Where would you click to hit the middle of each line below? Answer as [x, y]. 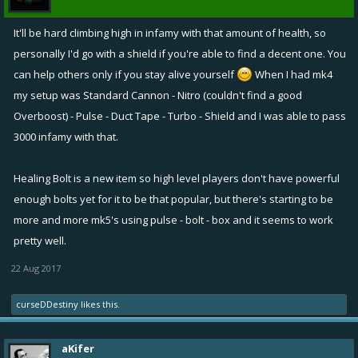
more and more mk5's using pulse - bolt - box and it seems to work [173, 219]
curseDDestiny [47, 304]
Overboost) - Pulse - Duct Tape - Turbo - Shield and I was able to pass [180, 115]
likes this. [99, 304]
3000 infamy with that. [66, 136]
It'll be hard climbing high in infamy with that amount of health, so [170, 32]
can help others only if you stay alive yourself [125, 74]
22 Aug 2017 [36, 268]
